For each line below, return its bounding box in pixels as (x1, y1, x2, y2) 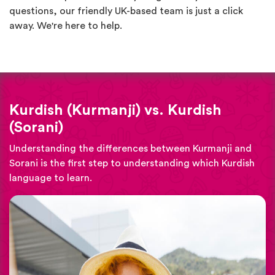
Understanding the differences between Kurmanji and (9, 143, 252, 153)
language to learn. (9, 172, 92, 183)
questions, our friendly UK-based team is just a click (9, 6, 243, 16)
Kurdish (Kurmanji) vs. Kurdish (9, 103, 222, 118)
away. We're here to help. (9, 20, 122, 31)
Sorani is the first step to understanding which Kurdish (9, 158, 255, 168)
